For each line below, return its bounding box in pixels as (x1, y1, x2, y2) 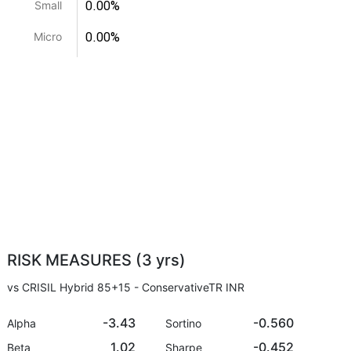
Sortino (165, 317, 201, 330)
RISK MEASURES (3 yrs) (7, 251, 186, 270)
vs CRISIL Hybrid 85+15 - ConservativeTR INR (7, 280, 245, 294)
